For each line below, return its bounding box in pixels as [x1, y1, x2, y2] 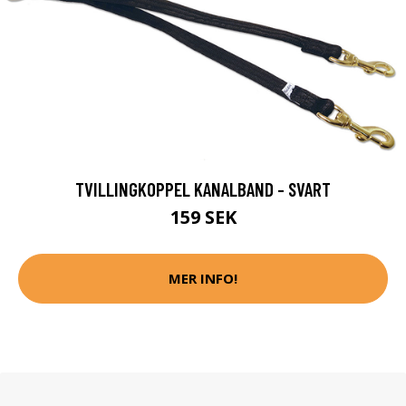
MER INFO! [169, 269, 237, 288]
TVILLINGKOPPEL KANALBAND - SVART [75, 177, 331, 200]
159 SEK [169, 204, 237, 229]
